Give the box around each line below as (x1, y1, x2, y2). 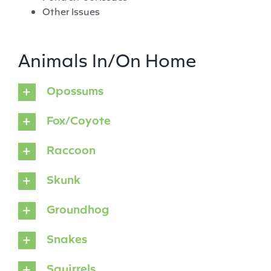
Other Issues (42, 5, 100, 17)
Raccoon (46, 142, 96, 157)
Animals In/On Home (18, 47, 197, 71)
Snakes (46, 231, 87, 246)
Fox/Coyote (46, 113, 111, 128)
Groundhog (46, 201, 109, 217)
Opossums (46, 83, 103, 98)
